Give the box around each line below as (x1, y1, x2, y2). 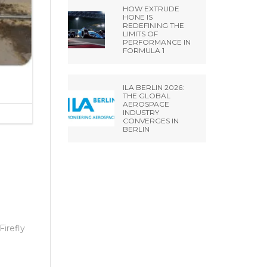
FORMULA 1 (122, 46, 164, 55)
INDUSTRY (122, 108, 159, 117)
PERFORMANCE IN (122, 38, 191, 46)
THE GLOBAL (122, 91, 170, 100)
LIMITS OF (122, 29, 158, 38)
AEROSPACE (122, 100, 169, 108)
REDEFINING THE (122, 21, 184, 30)
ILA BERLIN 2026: (122, 83, 184, 92)
